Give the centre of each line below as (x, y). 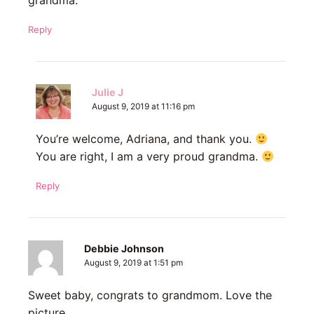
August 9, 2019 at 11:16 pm (143, 107)
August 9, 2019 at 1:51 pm (134, 263)
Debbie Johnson (124, 249)
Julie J (107, 93)
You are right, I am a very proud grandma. (148, 157)
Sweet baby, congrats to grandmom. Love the (150, 295)
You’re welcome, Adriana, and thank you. (145, 139)
